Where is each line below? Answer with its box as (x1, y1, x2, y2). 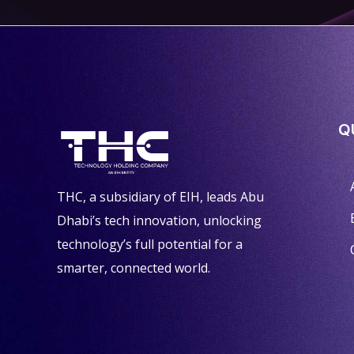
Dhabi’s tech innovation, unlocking (57, 211, 262, 229)
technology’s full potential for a (57, 235, 243, 253)
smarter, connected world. (57, 258, 210, 277)
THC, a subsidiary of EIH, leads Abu (57, 187, 264, 205)
